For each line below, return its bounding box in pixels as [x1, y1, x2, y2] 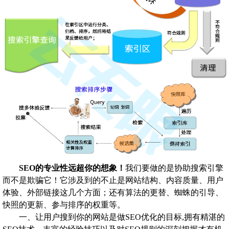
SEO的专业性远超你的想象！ [19, 164, 125, 173]
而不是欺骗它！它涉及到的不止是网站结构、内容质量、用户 [3, 176, 223, 185]
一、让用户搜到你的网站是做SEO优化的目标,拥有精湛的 [19, 213, 225, 222]
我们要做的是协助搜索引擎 [125, 164, 223, 173]
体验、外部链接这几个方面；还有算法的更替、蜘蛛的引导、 [3, 188, 223, 197]
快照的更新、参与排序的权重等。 [3, 200, 125, 210]
